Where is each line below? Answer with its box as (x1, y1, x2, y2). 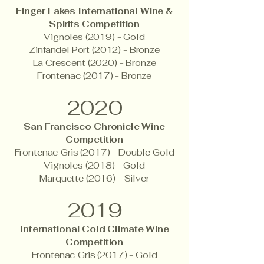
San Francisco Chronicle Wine (24, 121, 165, 132)
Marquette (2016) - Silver (39, 173, 149, 184)
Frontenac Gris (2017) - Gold (31, 249, 157, 260)
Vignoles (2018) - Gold (44, 160, 145, 171)
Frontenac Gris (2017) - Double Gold (14, 147, 174, 158)
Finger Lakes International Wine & (15, 5, 173, 16)
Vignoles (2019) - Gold (44, 31, 145, 42)
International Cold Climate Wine (19, 223, 169, 235)
